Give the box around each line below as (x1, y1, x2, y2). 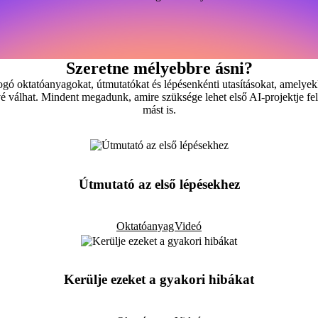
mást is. (142, 104, 176, 116)
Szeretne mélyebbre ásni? (65, 59, 253, 77)
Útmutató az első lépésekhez (78, 176, 240, 192)
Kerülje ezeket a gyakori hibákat (64, 272, 254, 287)
